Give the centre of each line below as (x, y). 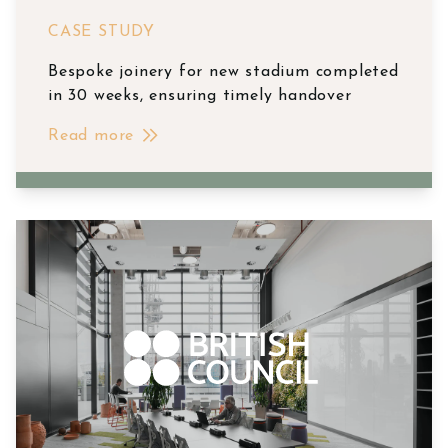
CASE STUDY (101, 32)
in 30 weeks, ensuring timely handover (200, 96)
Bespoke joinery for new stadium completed (223, 72)
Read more (91, 136)
